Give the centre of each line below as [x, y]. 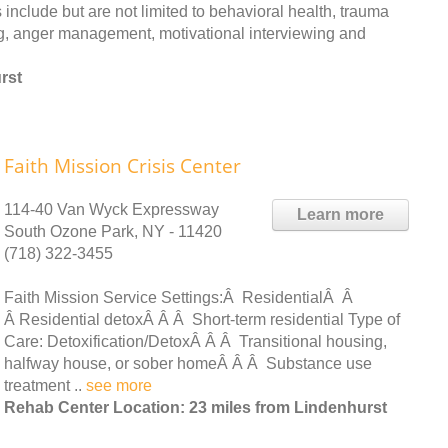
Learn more [340, 214]
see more [119, 385]
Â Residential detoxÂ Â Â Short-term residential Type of [202, 319]
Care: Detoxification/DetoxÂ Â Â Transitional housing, [195, 341]
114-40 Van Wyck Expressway [111, 209]
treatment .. [45, 385]
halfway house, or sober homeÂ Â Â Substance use [188, 363]
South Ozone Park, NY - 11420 [113, 231]
